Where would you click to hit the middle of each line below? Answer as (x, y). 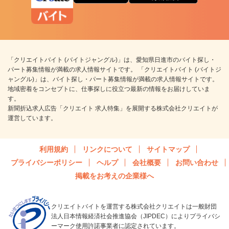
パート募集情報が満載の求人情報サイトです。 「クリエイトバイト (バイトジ (114, 69)
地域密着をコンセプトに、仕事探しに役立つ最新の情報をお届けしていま (109, 89)
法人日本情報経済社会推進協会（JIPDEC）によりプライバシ (136, 216)
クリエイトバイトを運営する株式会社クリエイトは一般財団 (134, 206)
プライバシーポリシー (47, 162)
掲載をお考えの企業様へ (114, 176)
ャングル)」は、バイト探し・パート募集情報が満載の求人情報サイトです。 (113, 79)
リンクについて (107, 149)
